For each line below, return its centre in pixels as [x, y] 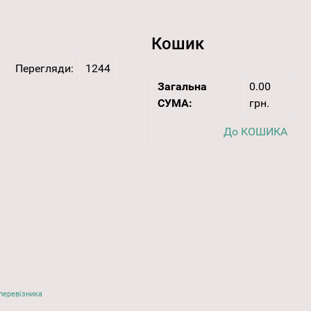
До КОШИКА [255, 132]
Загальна [182, 87]
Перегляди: [44, 69]
